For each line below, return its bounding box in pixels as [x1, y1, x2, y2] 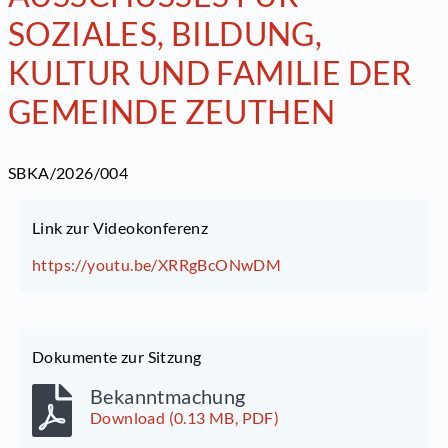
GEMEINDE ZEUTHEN [8, 92, 336, 132]
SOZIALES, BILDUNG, [8, 14, 323, 54]
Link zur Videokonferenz [32, 218, 209, 238]
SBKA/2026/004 [8, 163, 129, 183]
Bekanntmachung [90, 384, 246, 409]
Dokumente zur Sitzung [32, 347, 202, 367]
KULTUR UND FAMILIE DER [8, 53, 413, 93]
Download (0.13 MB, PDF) [90, 408, 280, 428]
